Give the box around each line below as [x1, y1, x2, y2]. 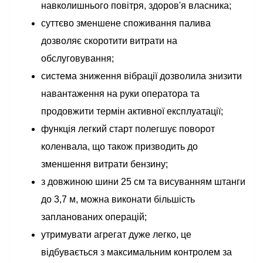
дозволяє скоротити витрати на [41, 36, 177, 46]
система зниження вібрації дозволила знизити [41, 71, 242, 81]
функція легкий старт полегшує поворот [41, 124, 215, 134]
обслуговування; [41, 53, 114, 63]
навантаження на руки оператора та [41, 89, 200, 99]
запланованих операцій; [41, 212, 147, 222]
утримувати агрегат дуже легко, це [41, 230, 191, 240]
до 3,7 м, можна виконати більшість [41, 194, 195, 204]
